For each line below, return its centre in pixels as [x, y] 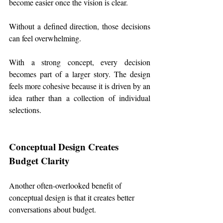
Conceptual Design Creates [65, 147]
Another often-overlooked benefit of [66, 186]
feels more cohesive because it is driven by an [80, 86]
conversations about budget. [53, 210]
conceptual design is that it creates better [73, 198]
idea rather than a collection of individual [80, 98]
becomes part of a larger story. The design [80, 74]
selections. [25, 110]
